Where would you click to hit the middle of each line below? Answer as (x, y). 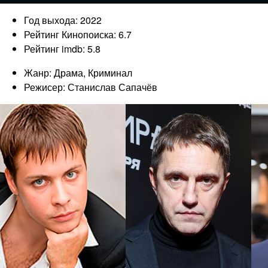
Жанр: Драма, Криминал (78, 72)
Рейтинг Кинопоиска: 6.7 (78, 34)
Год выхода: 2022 (63, 20)
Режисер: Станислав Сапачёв (91, 87)
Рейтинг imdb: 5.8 (62, 48)
